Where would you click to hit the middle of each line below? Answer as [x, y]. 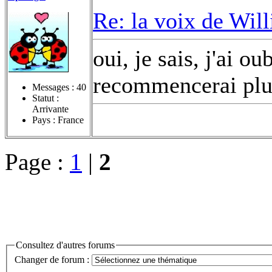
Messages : [54, 87]
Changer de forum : [53, 260]
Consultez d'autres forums [65, 245]
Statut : [46, 98]
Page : [37, 161]
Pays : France [58, 120]
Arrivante [50, 109]
